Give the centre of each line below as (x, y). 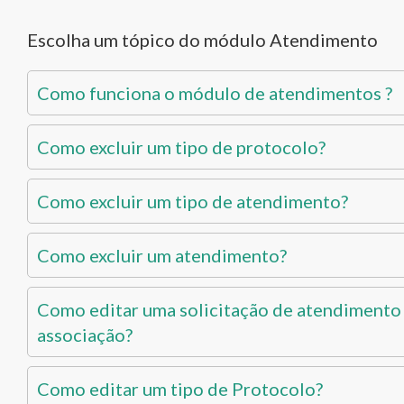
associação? (85, 335)
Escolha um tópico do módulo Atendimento (202, 40)
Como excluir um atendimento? (162, 255)
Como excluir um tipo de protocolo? (181, 147)
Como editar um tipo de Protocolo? (180, 389)
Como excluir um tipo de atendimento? (193, 201)
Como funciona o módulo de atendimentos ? (215, 93)
